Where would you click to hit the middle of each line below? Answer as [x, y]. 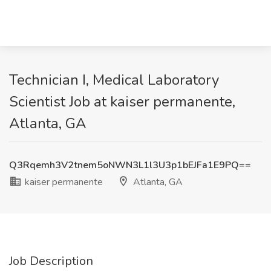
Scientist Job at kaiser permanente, [122, 102]
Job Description [51, 261]
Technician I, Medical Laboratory [114, 80]
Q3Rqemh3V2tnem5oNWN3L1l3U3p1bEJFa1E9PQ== [130, 165]
